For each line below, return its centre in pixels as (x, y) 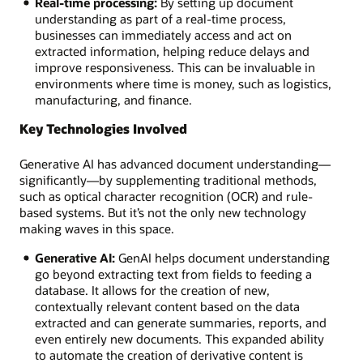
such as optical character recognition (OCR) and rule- (166, 196)
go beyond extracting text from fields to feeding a (173, 274)
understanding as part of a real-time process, (160, 18)
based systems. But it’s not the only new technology (163, 212)
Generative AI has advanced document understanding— (175, 163)
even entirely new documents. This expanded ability (179, 339)
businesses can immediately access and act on (163, 34)
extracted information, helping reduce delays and (172, 51)
